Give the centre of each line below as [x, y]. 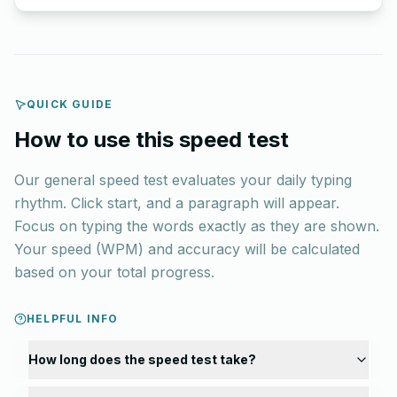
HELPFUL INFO [73, 319]
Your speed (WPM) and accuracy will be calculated [187, 249]
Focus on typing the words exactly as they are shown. [197, 226]
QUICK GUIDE [70, 104]
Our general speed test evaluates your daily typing [183, 180]
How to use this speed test [152, 140]
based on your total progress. [114, 272]
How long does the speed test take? [142, 359]
